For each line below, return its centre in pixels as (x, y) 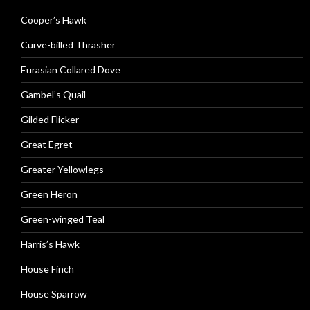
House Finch (47, 269)
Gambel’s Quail (53, 94)
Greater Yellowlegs (62, 169)
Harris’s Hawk (50, 244)
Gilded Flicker (50, 119)
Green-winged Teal (63, 219)
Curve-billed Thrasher (68, 45)
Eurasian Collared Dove (71, 70)
